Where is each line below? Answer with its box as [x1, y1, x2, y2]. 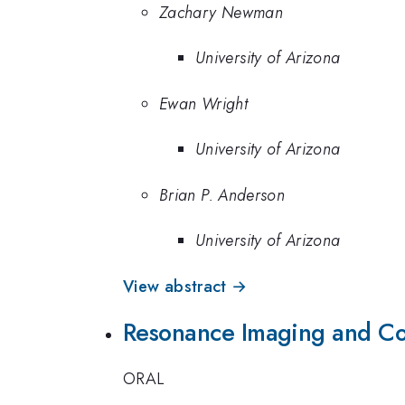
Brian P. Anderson [159, 183, 286, 207]
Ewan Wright [159, 91, 248, 116]
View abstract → [123, 274, 248, 298]
